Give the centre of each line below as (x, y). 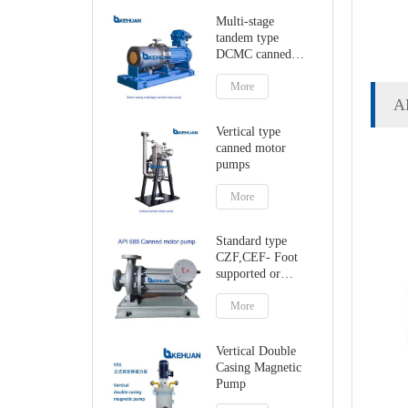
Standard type (252, 241)
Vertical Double (256, 351)
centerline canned (261, 291)
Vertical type (249, 131)
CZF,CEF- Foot (257, 258)
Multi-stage (245, 21)
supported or (249, 274)
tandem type (248, 38)
